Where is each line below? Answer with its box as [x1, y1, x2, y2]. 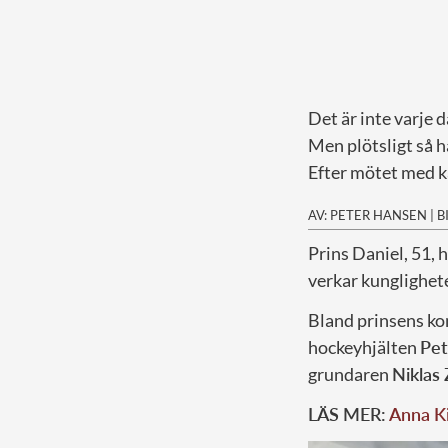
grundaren [308, 362, 392, 385]
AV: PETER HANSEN [308, 206, 427, 223]
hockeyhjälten [308, 335, 420, 358]
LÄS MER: [308, 402, 389, 425]
